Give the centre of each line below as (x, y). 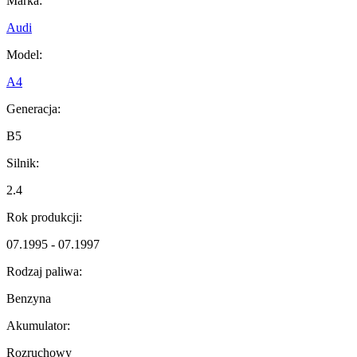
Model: (24, 55)
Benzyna (29, 299)
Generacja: (33, 109)
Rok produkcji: (44, 218)
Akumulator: (38, 326)
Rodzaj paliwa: (44, 272)
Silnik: (23, 163)
